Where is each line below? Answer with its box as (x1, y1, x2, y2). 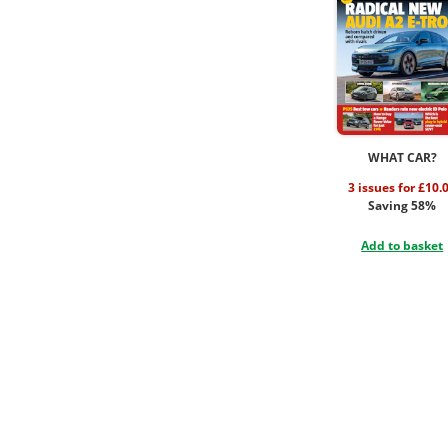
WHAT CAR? (367, 149, 437, 167)
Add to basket (361, 237, 444, 255)
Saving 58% (368, 197, 437, 215)
